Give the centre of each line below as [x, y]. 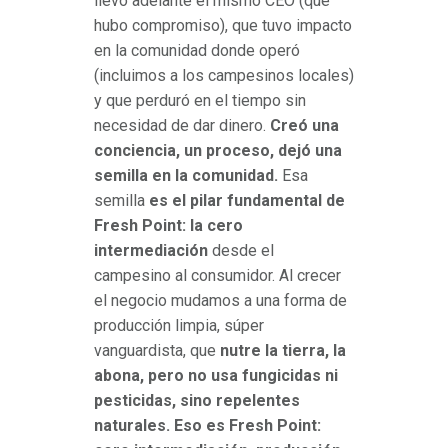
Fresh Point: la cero [168, 226]
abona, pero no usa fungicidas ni [216, 376]
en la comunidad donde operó [197, 51]
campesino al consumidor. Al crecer [217, 276]
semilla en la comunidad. [186, 176]
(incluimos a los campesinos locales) [224, 76]
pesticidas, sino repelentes [197, 401]
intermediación [151, 251]
